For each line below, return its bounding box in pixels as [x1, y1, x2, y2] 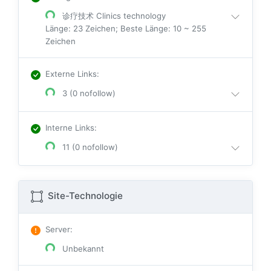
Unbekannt [60, 244, 104, 254]
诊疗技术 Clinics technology [60, 11, 166, 21]
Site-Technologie [45, 190, 123, 202]
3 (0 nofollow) [60, 88, 116, 99]
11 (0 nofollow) [60, 142, 118, 152]
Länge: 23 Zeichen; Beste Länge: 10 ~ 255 [45, 24, 206, 34]
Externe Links [45, 69, 97, 79]
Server [45, 224, 70, 235]
